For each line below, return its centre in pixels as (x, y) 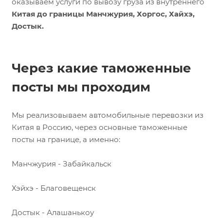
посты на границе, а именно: (67, 139)
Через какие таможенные (101, 68)
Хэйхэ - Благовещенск (56, 188)
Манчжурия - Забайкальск (62, 163)
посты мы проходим (81, 87)
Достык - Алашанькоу (53, 212)
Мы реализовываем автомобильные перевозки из (108, 115)
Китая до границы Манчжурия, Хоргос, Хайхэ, (103, 14)
